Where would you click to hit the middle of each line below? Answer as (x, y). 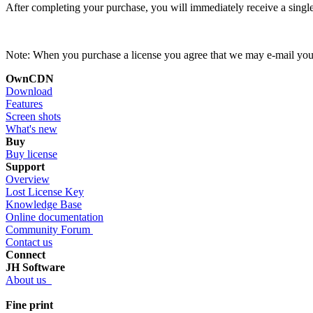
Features (24, 103)
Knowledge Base (44, 204)
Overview (28, 179)
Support (25, 166)
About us (29, 279)
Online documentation (54, 217)
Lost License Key (45, 191)
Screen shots (33, 116)
